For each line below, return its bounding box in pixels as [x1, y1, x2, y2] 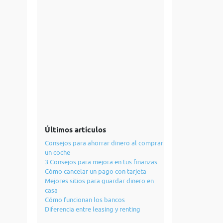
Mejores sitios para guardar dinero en [44, 177, 154, 185]
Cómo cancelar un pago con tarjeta [44, 167, 146, 175]
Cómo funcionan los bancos [44, 196, 125, 204]
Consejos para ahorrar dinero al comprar [44, 139, 163, 147]
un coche [44, 148, 70, 156]
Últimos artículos [44, 125, 106, 134]
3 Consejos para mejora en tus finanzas [44, 158, 157, 166]
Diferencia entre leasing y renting [44, 205, 140, 213]
